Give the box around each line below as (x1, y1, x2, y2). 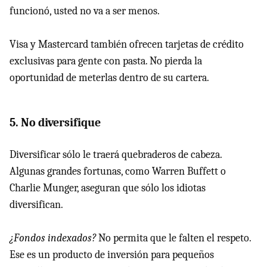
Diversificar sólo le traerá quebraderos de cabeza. (10, 148, 222, 162)
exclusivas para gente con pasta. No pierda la (10, 55, 202, 68)
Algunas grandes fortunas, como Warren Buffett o (10, 165, 226, 178)
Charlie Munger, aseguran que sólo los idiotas (10, 182, 206, 195)
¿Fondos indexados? (10, 232, 96, 245)
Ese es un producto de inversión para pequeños (10, 249, 214, 262)
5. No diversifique (10, 116, 101, 130)
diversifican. (10, 198, 63, 212)
